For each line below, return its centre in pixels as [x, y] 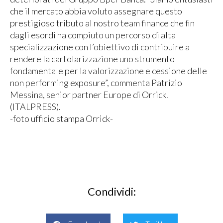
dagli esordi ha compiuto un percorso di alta [93, 35]
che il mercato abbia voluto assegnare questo [96, 11]
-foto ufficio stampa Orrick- [61, 118]
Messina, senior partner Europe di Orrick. [89, 94]
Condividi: [111, 192]
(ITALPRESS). [35, 106]
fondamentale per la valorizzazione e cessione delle [109, 70]
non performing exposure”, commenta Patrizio [96, 82]
